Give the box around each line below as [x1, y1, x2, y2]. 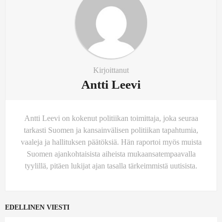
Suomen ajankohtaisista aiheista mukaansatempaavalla [26, 149, 196, 158]
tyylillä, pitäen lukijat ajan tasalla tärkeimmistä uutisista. [25, 161, 197, 170]
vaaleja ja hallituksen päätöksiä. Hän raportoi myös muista [20, 137, 202, 146]
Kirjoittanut [93, 65, 129, 74]
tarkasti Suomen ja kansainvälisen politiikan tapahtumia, [24, 125, 198, 134]
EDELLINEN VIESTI [5, 204, 69, 212]
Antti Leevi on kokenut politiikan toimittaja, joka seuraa [24, 113, 198, 122]
